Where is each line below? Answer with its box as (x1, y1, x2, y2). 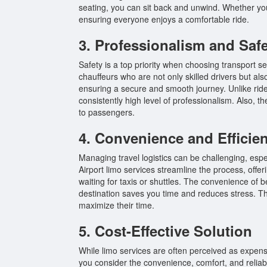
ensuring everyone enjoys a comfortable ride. (79, 13, 249, 25)
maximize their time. (79, 198, 154, 211)
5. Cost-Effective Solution (79, 220, 252, 241)
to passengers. (79, 105, 135, 118)
